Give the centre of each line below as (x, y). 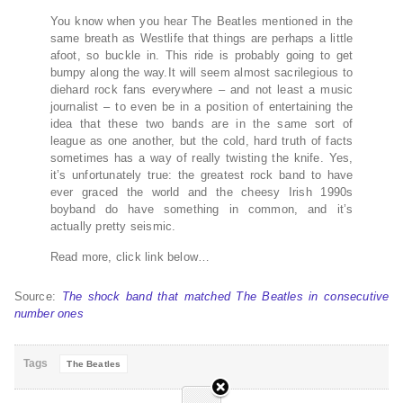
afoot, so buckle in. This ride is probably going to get (201, 56)
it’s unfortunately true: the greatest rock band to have (201, 175)
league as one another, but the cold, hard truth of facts (201, 141)
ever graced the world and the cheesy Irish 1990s (201, 193)
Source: (38, 297)
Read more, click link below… (130, 257)
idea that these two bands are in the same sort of (201, 124)
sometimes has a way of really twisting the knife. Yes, (201, 158)
